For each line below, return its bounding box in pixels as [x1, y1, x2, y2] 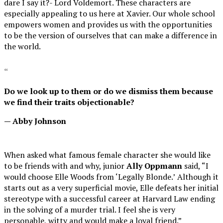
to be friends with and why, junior [4, 160, 126, 172]
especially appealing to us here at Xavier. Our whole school [4, 8, 215, 19]
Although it [177, 171, 219, 183]
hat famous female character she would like [55, 149, 211, 161]
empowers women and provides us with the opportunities [4, 19, 212, 30]
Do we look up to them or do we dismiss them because [4, 86, 213, 97]
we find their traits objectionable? [4, 97, 134, 108]
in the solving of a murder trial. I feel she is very [4, 204, 175, 216]
